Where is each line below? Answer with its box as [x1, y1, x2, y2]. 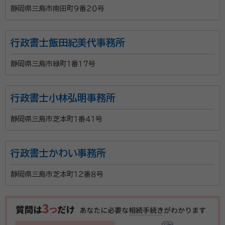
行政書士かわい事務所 [11, 148, 106, 158]
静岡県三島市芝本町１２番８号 [11, 171, 103, 178]
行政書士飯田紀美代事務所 [11, 38, 125, 48]
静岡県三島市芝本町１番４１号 [11, 116, 102, 123]
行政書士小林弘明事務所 [11, 93, 116, 103]
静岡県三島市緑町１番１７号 [11, 60, 95, 68]
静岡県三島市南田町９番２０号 [11, 5, 104, 13]
